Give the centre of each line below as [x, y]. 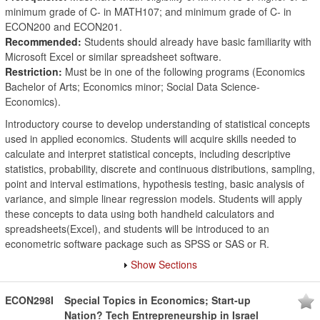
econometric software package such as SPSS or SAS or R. [137, 244]
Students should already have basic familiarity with [196, 41]
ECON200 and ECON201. [64, 26]
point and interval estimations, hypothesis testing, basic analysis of [155, 184]
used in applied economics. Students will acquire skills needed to [151, 139]
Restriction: [34, 71]
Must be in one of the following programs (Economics [184, 71]
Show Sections [164, 264]
